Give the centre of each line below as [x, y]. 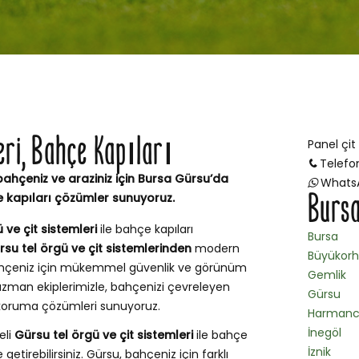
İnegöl [325, 333]
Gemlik [327, 275]
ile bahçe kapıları [145, 230]
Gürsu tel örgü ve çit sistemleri [104, 335]
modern [216, 249]
